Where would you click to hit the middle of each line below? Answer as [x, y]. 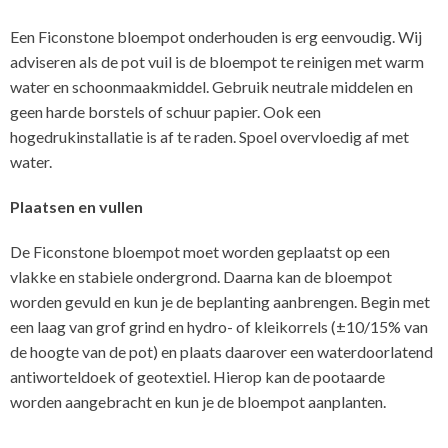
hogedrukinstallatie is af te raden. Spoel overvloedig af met [209, 136]
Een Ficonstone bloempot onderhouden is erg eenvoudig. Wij [216, 36]
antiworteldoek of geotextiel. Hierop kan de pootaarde [197, 376]
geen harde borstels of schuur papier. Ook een [165, 111]
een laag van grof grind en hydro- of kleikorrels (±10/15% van [219, 326]
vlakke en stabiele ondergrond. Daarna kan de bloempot [201, 276]
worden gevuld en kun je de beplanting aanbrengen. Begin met [220, 301]
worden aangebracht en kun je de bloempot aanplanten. [198, 401]
